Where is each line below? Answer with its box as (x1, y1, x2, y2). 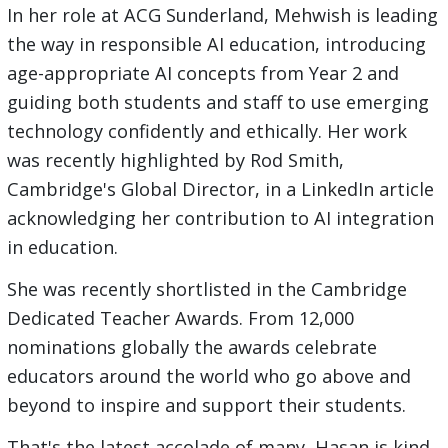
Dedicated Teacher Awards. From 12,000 (6, 306, 354, 331)
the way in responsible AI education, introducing (6, 32, 426, 57)
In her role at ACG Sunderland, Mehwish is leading (6, 3, 438, 28)
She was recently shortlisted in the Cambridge (6, 277, 407, 302)
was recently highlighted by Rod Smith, (6, 148, 344, 173)
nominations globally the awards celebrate (6, 335, 377, 360)
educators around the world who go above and (6, 364, 411, 389)
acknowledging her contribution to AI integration (6, 206, 434, 231)
